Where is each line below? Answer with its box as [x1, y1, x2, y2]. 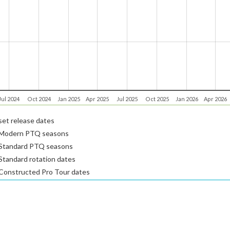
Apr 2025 [86, 95, 109, 102]
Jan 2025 [57, 95, 80, 102]
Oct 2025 [145, 95, 169, 102]
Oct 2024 [27, 95, 51, 102]
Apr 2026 [204, 95, 227, 102]
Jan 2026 [175, 95, 198, 102]
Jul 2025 [117, 95, 138, 102]
